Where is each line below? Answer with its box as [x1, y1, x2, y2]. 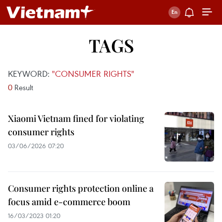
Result [12, 82, 33, 92]
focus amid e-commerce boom [8, 196, 130, 208]
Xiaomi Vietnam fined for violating [8, 112, 144, 124]
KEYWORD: [8, 68, 52, 79]
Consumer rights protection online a [8, 182, 154, 194]
